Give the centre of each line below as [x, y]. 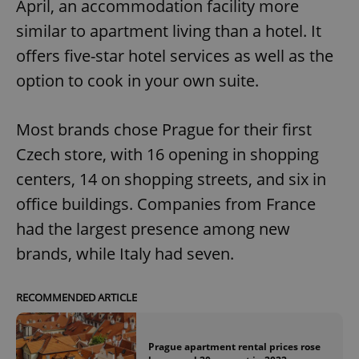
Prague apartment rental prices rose [234, 346]
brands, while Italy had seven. [125, 254]
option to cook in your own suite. [137, 81]
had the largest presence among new [153, 229]
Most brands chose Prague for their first [164, 130]
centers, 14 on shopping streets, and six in [171, 179]
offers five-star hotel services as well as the [175, 56]
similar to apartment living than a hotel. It [169, 31]
